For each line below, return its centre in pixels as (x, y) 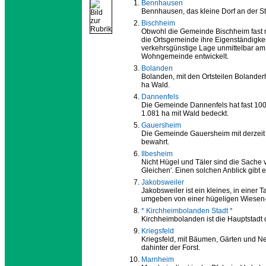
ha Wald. (156, 85)
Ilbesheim (157, 154)
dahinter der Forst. (171, 248)
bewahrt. (155, 142)
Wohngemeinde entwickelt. (185, 57)
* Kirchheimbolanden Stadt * (187, 211)
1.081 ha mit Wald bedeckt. (185, 114)
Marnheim (158, 260)
